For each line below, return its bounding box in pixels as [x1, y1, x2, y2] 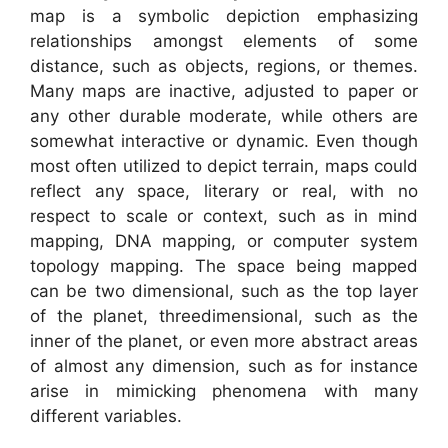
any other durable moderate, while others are [30, 106, 418, 127]
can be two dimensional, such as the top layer [30, 281, 418, 302]
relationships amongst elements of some [30, 31, 418, 52]
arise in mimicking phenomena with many [30, 381, 418, 402]
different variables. [30, 406, 182, 427]
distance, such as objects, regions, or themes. [30, 56, 418, 77]
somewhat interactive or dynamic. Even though [30, 131, 418, 152]
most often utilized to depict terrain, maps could [30, 156, 418, 177]
